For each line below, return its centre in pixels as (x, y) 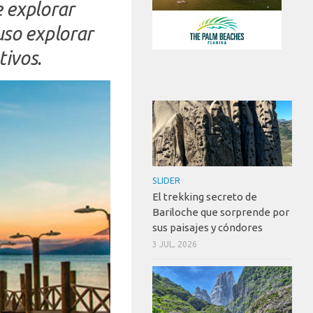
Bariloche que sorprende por (221, 212)
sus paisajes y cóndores (208, 228)
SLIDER (166, 181)
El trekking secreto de (205, 197)
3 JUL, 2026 (175, 245)
